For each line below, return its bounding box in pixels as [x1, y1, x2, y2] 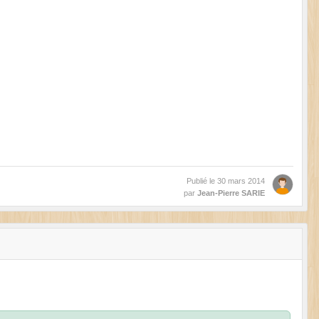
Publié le [187, 177, 217, 186]
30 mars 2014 [217, 177, 265, 186]
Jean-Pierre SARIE [197, 189, 265, 198]
